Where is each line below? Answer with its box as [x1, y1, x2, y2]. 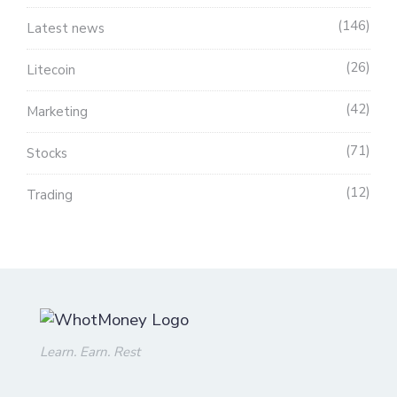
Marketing [27, 103, 88, 121]
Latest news [27, 19, 105, 38]
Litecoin [27, 61, 75, 80]
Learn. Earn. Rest [40, 342, 140, 361]
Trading [27, 186, 73, 205]
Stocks [27, 144, 67, 163]
